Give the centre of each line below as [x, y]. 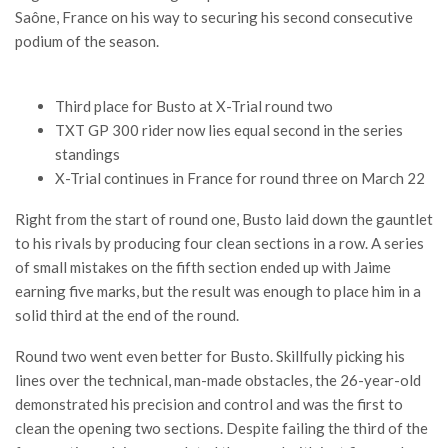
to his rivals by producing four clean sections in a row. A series [219, 243]
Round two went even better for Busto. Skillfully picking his [210, 356]
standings [87, 154]
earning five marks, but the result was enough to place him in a [218, 291]
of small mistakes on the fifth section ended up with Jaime [203, 267]
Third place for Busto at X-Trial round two [194, 106]
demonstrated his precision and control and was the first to [209, 404]
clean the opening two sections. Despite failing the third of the [221, 428]
